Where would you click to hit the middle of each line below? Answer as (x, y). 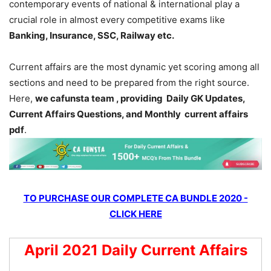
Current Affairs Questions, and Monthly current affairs (129, 114)
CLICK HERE (135, 214)
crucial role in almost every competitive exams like (117, 20)
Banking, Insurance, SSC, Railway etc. (92, 36)
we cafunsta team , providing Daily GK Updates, (140, 99)
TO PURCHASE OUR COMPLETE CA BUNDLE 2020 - (135, 198)
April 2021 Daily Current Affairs (135, 250)
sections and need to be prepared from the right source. (129, 83)
